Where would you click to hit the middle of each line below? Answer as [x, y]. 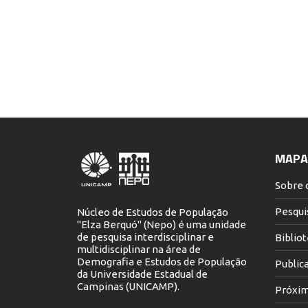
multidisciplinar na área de [139, 249]
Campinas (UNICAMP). [128, 286]
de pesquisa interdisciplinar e [145, 236]
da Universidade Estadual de [142, 274]
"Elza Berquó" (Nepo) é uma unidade [162, 224]
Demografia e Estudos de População [162, 261]
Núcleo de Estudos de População [153, 212]
